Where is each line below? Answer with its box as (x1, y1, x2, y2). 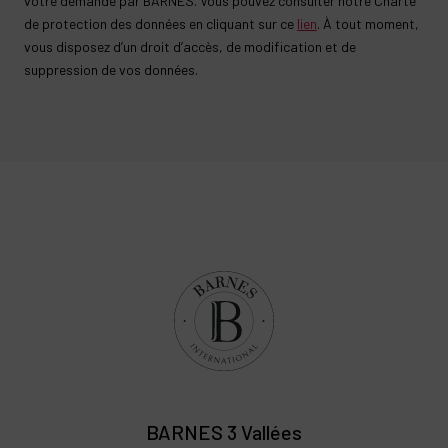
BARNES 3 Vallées (146, 420, 302, 445)
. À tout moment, (317, 15, 419, 33)
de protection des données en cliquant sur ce (24, 15, 297, 33)
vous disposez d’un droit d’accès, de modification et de (24, 38, 356, 56)
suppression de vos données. (24, 61, 198, 79)
